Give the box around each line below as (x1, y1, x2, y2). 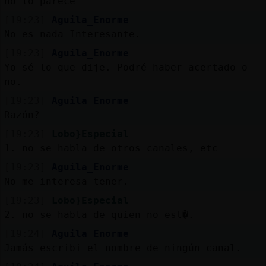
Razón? (4, 109, 40, 121)
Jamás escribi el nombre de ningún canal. (4, 242, 242, 254)
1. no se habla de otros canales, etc (4, 142, 218, 154)
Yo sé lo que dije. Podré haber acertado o (4, 61, 248, 73)
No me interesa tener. (4, 175, 129, 187)
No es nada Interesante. (4, 28, 141, 40)
